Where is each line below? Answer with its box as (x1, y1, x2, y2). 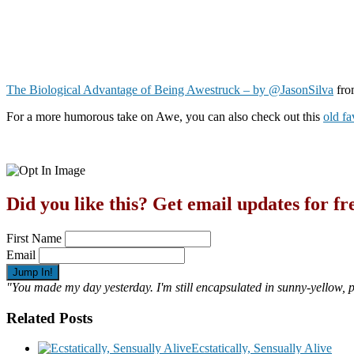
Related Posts (6, 309, 92, 326)
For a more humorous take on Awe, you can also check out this (6, 110, 323, 124)
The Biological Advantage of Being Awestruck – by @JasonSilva (6, 83, 333, 97)
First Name (6, 231, 62, 245)
